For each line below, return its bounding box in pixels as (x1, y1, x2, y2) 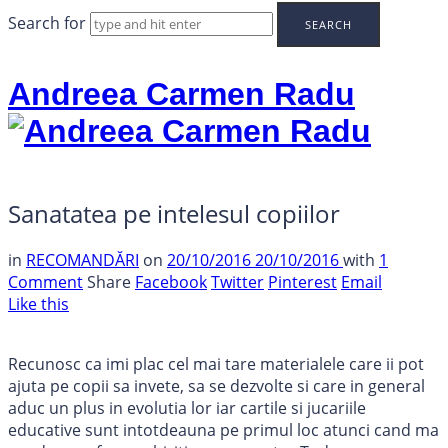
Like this (8, 293, 69, 316)
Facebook (135, 271, 207, 294)
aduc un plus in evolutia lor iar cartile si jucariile (8, 397, 366, 420)
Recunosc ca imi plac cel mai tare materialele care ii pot (8, 353, 424, 376)
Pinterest (268, 271, 337, 294)
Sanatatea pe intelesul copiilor (8, 196, 340, 230)
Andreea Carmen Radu (8, 76, 355, 113)
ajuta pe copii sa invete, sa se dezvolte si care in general (8, 375, 425, 398)
